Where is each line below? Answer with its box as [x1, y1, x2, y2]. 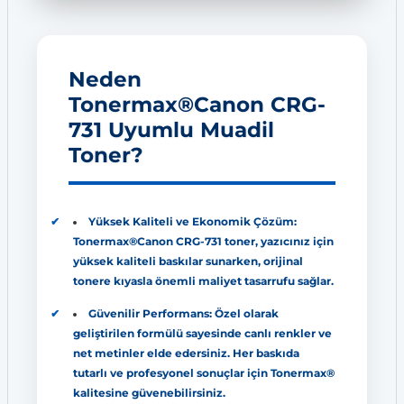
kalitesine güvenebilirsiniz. [73, 386, 225, 399]
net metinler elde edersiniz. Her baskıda [73, 346, 299, 360]
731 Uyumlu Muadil [69, 115, 274, 142]
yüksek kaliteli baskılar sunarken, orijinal [73, 254, 303, 268]
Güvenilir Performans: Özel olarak [87, 307, 279, 320]
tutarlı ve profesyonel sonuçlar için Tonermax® [73, 366, 335, 380]
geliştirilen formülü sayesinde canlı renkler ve [73, 326, 332, 340]
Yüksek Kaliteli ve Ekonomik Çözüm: [87, 215, 297, 228]
